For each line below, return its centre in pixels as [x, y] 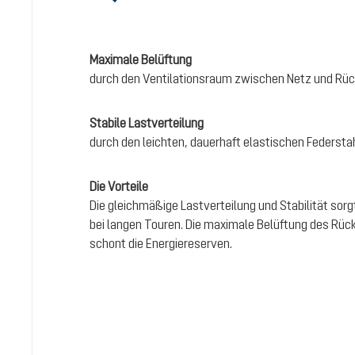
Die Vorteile [119, 186]
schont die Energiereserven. [161, 243]
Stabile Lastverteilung [147, 123]
